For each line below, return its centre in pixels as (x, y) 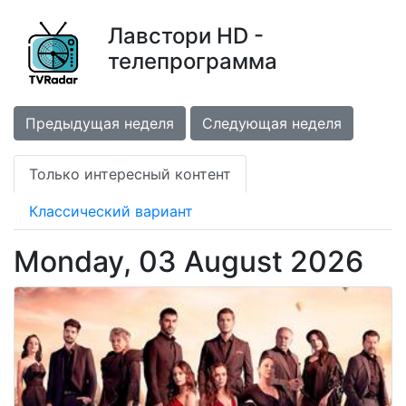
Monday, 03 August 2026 (188, 261)
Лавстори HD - (185, 36)
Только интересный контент (130, 174)
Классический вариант (111, 211)
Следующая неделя (272, 123)
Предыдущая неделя (100, 123)
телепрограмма (192, 62)
